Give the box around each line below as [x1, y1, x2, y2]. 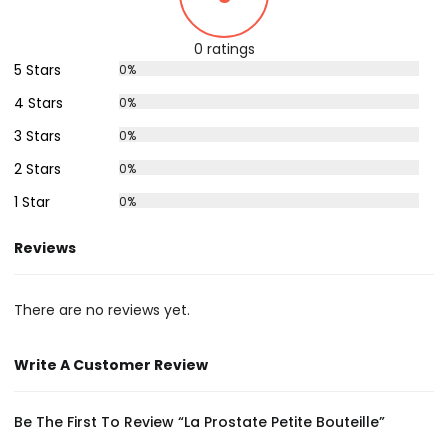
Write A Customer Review [14, 354, 209, 375]
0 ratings [193, 39, 255, 59]
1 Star [14, 192, 51, 212]
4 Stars [14, 93, 64, 113]
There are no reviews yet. [14, 299, 191, 320]
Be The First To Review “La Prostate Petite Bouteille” [14, 411, 386, 432]
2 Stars [14, 159, 62, 179]
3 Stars [14, 126, 62, 146]
